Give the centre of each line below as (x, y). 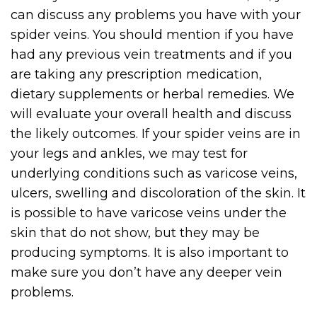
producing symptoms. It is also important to (150, 253)
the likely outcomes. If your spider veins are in (156, 134)
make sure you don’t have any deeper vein (146, 272)
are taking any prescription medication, (136, 74)
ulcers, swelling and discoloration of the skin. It (158, 193)
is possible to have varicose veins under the (149, 213)
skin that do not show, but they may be (135, 233)
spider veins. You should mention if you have (152, 35)
